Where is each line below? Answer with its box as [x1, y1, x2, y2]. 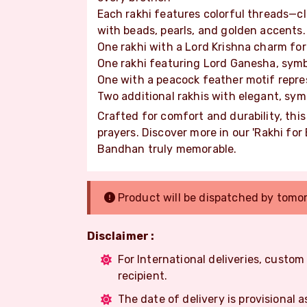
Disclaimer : [86, 229, 155, 243]
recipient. [117, 269, 168, 282]
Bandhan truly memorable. [97, 142, 237, 156]
